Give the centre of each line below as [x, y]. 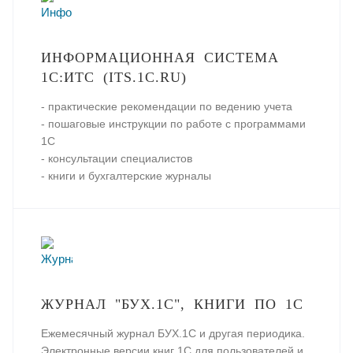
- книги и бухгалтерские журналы [126, 176]
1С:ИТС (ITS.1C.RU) [114, 77]
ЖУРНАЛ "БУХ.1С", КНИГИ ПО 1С [172, 304]
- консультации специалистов [117, 158]
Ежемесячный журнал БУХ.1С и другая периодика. [173, 333]
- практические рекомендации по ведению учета [167, 106]
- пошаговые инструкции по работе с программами [173, 124]
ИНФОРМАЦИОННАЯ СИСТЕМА [160, 58]
